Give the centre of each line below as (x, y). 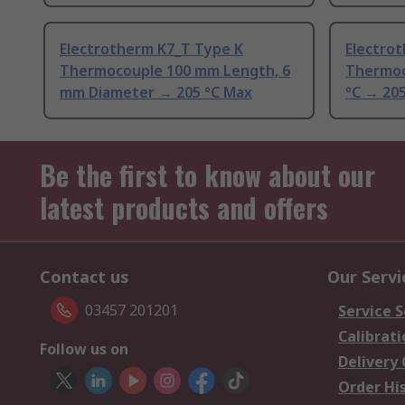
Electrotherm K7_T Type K (151, 49)
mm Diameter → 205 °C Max (156, 93)
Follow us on (84, 349)
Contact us (85, 277)
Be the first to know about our (207, 175)
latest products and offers (184, 208)
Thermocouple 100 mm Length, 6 (175, 71)
